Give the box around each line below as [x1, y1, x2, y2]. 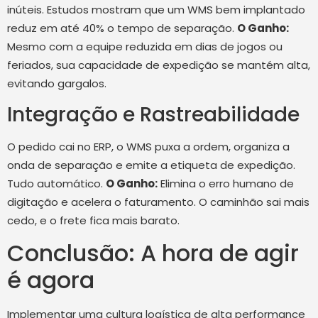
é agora [7, 264, 94, 297]
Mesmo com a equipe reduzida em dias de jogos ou [7, 38, 283, 54]
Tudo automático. [7, 175, 106, 191]
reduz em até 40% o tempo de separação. [7, 20, 237, 35]
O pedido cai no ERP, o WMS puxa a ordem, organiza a [7, 138, 290, 154]
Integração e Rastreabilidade [7, 100, 300, 128]
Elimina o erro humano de [158, 175, 294, 191]
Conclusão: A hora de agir [7, 237, 299, 270]
